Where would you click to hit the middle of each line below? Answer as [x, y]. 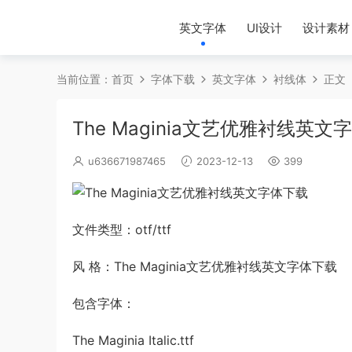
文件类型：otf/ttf [122, 230]
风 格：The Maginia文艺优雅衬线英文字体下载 [205, 267]
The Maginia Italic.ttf [133, 341]
